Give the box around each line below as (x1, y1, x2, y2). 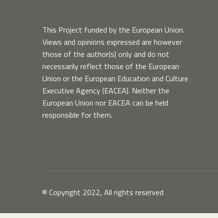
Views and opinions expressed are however (42, 35, 182, 49)
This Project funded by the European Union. (42, 22, 184, 37)
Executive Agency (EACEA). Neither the (42, 83, 169, 98)
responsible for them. (42, 108, 112, 122)
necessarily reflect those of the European (42, 59, 179, 73)
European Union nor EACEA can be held (42, 95, 168, 110)
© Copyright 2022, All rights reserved (42, 185, 163, 200)
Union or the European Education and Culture (42, 71, 188, 86)
